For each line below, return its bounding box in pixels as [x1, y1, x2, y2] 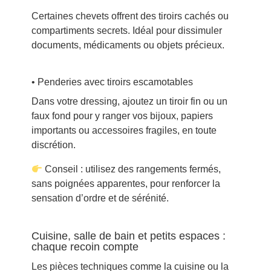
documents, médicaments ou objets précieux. [31, 40, 224, 51]
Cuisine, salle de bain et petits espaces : [31, 230, 226, 243]
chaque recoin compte [31, 241, 139, 253]
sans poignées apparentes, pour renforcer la [31, 178, 220, 189]
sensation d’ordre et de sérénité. [31, 193, 169, 204]
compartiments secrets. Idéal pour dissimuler [31, 25, 222, 36]
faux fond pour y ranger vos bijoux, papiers [31, 111, 213, 122]
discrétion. [31, 140, 76, 151]
